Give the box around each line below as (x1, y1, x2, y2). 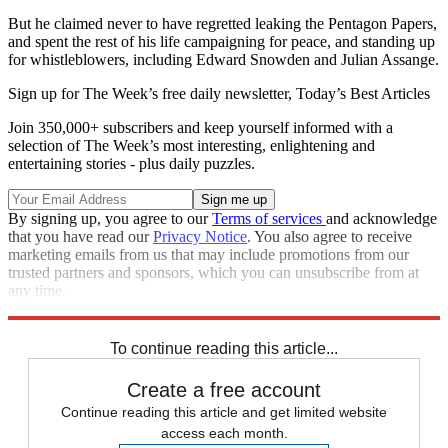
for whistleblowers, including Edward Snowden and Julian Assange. (8, 51, 439, 69)
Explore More (8, 300, 96, 318)
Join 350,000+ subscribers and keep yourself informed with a (8, 119, 393, 137)
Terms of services (212, 210, 326, 228)
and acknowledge (326, 210, 437, 228)
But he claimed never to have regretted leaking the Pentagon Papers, (8, 15, 437, 33)
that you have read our (8, 228, 153, 246)
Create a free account (127, 379, 321, 402)
